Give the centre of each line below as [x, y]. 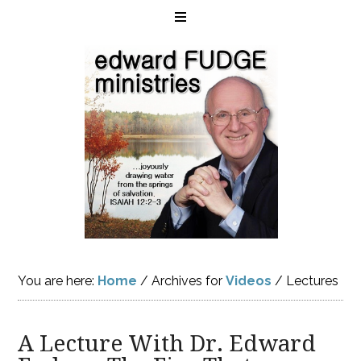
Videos [249, 281]
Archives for [187, 281]
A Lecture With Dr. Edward [167, 344]
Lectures [311, 281]
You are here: [58, 281]
